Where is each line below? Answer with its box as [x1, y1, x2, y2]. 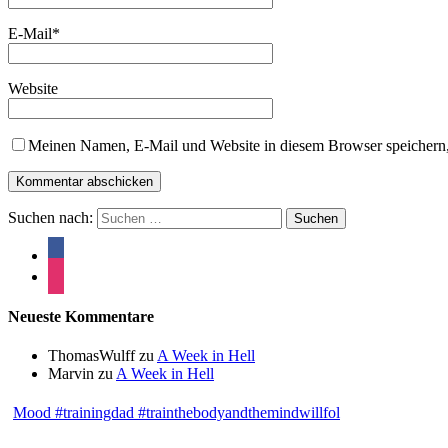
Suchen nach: [8, 208, 93, 226]
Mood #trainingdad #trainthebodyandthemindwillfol [13, 404, 340, 422]
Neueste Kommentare [8, 307, 154, 325]
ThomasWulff [48, 347, 135, 365]
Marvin [48, 365, 94, 383]
